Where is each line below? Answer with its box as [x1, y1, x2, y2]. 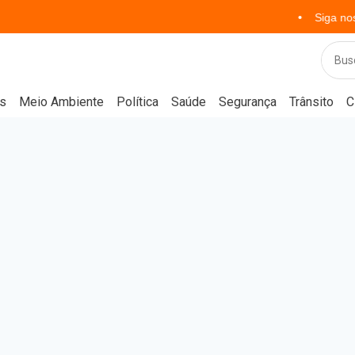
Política [116, 94, 158, 109]
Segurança [219, 94, 277, 109]
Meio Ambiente [19, 94, 104, 109]
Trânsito [289, 94, 334, 109]
